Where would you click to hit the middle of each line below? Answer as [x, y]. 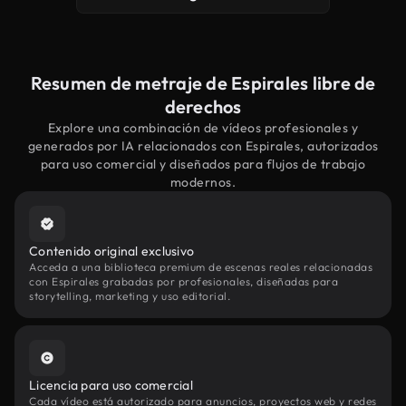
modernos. [203, 182]
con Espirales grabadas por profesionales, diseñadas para [184, 281]
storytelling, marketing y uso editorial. [130, 296]
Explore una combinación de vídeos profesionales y [203, 128]
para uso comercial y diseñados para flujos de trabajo [203, 164]
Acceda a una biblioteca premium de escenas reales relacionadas [201, 267]
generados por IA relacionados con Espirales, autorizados [203, 146]
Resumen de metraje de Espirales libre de [203, 83]
